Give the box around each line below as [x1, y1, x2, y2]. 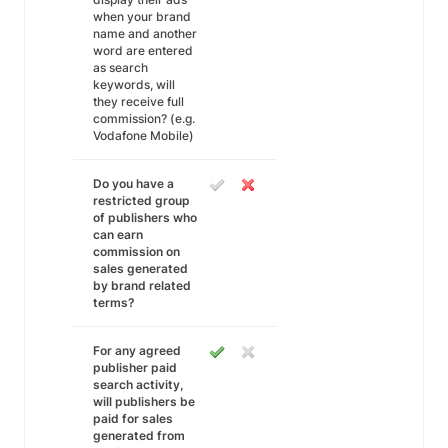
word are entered [93, 43, 193, 58]
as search [93, 60, 148, 75]
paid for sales [93, 411, 173, 426]
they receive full [93, 94, 184, 109]
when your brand [93, 9, 191, 24]
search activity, [93, 377, 184, 392]
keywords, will [93, 77, 175, 92]
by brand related [93, 278, 191, 293]
